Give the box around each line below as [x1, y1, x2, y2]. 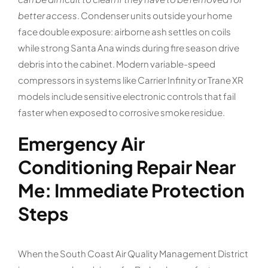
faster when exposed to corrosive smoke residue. [17, 106, 225, 118]
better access [17, 10, 77, 22]
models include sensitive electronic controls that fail [17, 90, 236, 102]
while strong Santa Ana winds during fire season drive [17, 42, 239, 54]
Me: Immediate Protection [17, 179, 245, 202]
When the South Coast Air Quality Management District [17, 248, 248, 260]
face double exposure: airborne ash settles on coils [17, 26, 231, 38]
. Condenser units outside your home [77, 10, 232, 22]
